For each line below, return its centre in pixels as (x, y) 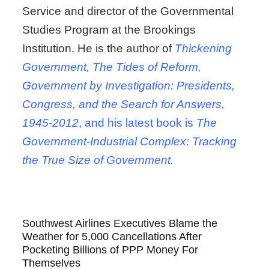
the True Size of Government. (98, 160)
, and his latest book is (138, 123)
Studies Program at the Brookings (109, 30)
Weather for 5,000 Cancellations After (112, 237)
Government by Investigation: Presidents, (128, 86)
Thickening (203, 49)
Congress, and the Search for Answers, (123, 104)
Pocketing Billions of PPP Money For (110, 250)
